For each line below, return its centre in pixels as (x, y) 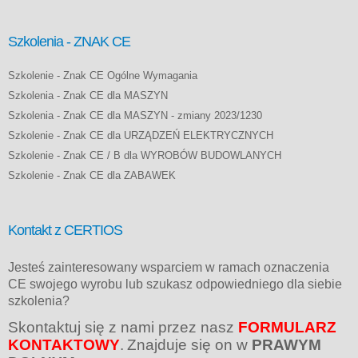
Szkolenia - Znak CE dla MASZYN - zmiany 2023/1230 (135, 115)
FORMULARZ (287, 327)
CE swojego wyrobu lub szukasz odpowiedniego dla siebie (175, 284)
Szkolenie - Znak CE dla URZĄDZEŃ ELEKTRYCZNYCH (141, 135)
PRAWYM (286, 344)
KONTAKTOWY (64, 344)
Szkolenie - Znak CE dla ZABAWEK (92, 175)
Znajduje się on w (189, 344)
